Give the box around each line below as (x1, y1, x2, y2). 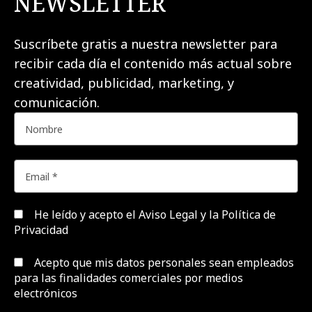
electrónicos (14, 286, 77, 302)
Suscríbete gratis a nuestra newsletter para (14, 36, 277, 53)
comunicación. (14, 94, 107, 111)
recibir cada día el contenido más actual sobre (14, 55, 292, 72)
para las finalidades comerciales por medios (14, 270, 243, 286)
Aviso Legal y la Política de (139, 207, 276, 223)
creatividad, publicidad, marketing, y (14, 75, 234, 92)
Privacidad (14, 222, 68, 238)
